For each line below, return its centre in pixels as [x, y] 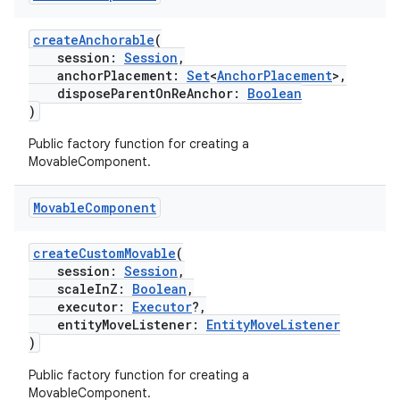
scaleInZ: [80, 289]
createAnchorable [94, 40]
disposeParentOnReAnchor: [138, 93]
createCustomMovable [104, 253]
